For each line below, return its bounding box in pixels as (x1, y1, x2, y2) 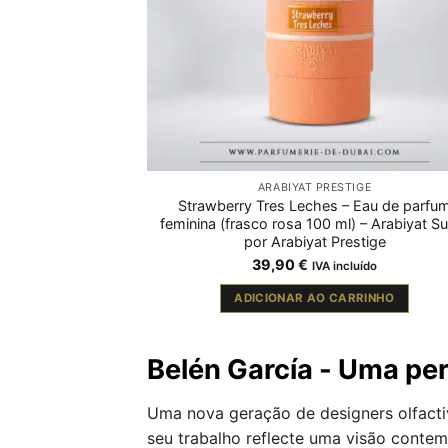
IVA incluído (312, 259, 377, 274)
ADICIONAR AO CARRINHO (234, 290, 395, 305)
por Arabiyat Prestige (243, 233, 386, 251)
